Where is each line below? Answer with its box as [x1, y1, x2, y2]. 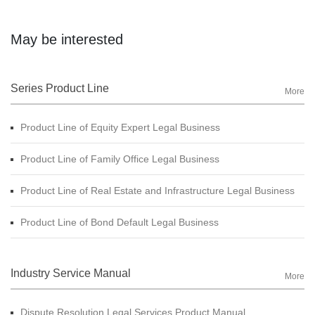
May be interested [11, 31, 123, 47]
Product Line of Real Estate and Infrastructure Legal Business [20, 184, 295, 196]
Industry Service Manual [11, 266, 131, 279]
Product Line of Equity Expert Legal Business [20, 121, 220, 133]
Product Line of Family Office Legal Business [20, 153, 219, 165]
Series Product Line [11, 82, 109, 94]
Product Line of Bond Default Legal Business [20, 216, 219, 228]
